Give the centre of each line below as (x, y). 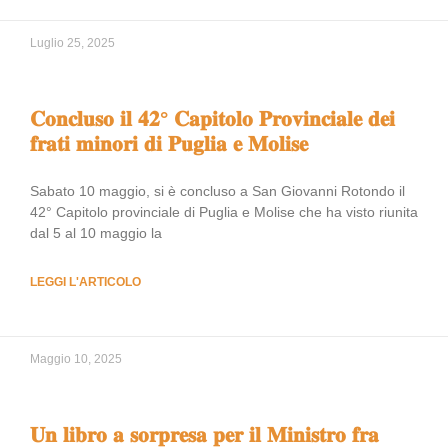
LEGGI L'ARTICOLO (85, 282)
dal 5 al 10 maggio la (96, 233)
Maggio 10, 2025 (76, 359)
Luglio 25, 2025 (72, 43)
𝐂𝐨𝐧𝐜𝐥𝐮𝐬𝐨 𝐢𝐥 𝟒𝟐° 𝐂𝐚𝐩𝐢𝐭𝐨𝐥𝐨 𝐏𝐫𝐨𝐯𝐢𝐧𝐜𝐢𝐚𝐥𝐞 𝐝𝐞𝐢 (212, 118)
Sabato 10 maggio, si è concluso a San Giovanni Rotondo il (217, 191)
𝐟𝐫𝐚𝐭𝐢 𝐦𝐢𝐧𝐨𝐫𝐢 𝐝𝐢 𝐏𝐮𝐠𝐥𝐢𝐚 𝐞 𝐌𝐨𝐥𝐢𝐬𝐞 (169, 143)
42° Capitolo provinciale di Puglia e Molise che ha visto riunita (224, 212)
